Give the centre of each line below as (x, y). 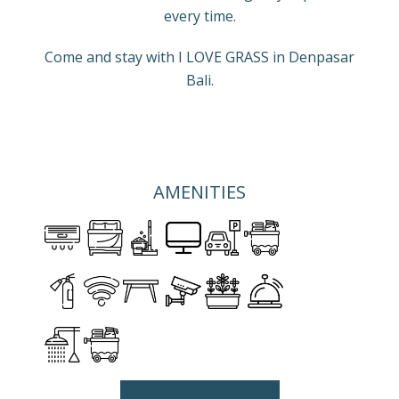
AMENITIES (199, 192)
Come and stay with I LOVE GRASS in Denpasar (199, 57)
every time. (199, 16)
